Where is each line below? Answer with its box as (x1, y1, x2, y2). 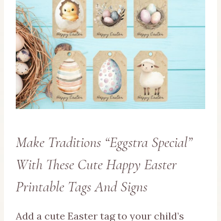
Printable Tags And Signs (16, 178, 147, 196)
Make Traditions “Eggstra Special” (16, 133, 192, 152)
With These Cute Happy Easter (16, 155, 177, 174)
